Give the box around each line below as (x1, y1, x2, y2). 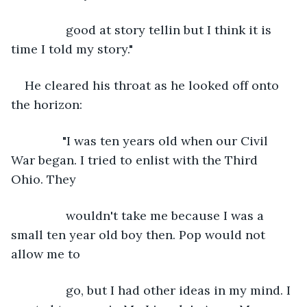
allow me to (11, 245, 80, 262)
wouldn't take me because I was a (25, 207, 267, 223)
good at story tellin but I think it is (25, 21, 275, 38)
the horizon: (11, 96, 82, 112)
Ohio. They (11, 171, 76, 187)
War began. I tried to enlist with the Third (11, 151, 261, 168)
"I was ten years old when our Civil (25, 132, 271, 149)
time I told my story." (11, 40, 133, 57)
